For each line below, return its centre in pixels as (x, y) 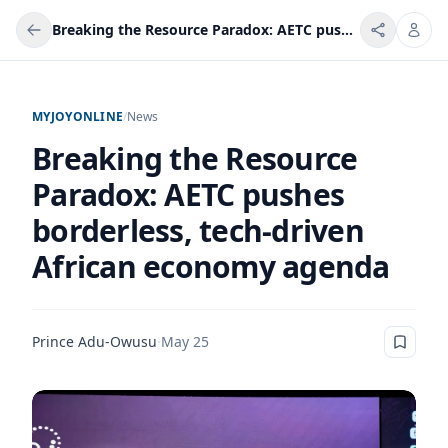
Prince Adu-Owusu (94, 341)
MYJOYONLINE (78, 116)
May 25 (185, 341)
